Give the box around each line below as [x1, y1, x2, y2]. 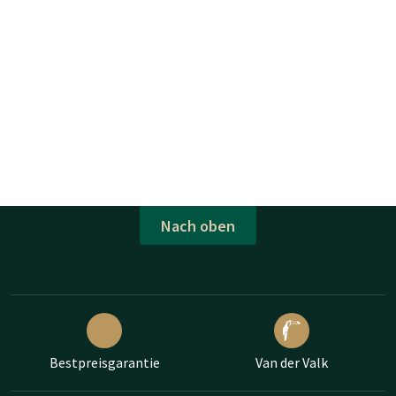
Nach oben [161, 215, 235, 236]
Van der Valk [255, 354, 328, 372]
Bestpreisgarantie [49, 354, 160, 372]
